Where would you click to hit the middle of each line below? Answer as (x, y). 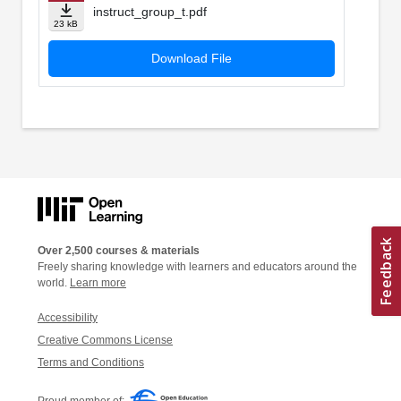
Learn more (98, 282)
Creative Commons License (105, 340)
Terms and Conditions (91, 362)
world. (54, 282)
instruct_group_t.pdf (149, 12)
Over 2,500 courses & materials (119, 250)
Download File (191, 59)
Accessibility (68, 317)
